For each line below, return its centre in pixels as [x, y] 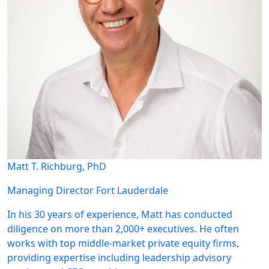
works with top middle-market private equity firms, [123, 243]
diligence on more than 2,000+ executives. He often [123, 229]
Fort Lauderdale [132, 190]
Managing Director [50, 190]
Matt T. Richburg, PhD [57, 166]
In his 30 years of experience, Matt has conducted [120, 214]
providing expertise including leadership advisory [119, 258]
